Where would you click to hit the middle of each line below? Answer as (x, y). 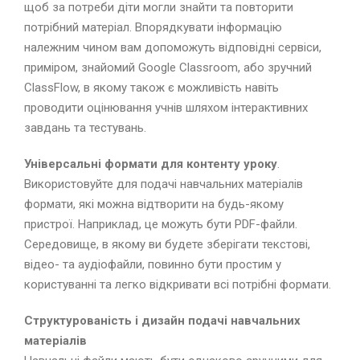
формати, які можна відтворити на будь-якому (154, 205)
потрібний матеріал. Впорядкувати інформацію (153, 28)
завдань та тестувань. (85, 128)
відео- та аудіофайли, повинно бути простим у (153, 265)
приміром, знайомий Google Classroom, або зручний (168, 68)
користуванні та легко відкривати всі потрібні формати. (178, 285)
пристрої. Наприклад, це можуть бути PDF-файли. (161, 225)
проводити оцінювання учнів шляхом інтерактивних (166, 108)
